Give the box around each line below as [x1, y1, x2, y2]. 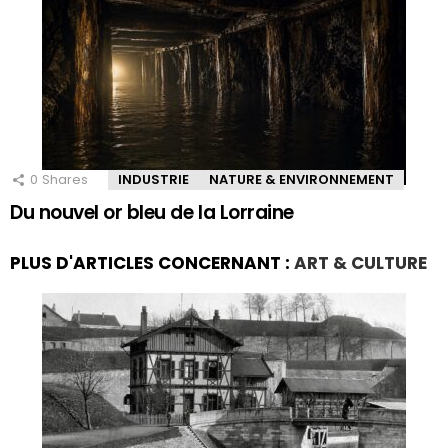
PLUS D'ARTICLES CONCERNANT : [10, 251, 294, 276]
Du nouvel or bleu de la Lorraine [10, 199, 294, 227]
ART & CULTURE [294, 251, 427, 276]
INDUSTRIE [118, 170, 189, 190]
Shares [42, 170, 88, 190]
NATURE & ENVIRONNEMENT [209, 170, 394, 190]
